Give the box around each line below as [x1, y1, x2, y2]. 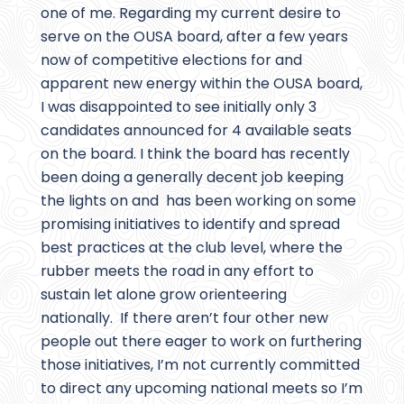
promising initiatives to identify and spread [41, 214, 340, 235]
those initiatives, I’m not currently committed [41, 354, 360, 376]
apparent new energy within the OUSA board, [41, 73, 363, 95]
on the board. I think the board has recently [41, 143, 350, 165]
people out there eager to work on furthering [41, 331, 362, 353]
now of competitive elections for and [41, 50, 302, 71]
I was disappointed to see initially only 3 [41, 96, 317, 118]
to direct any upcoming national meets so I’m [41, 378, 363, 399]
